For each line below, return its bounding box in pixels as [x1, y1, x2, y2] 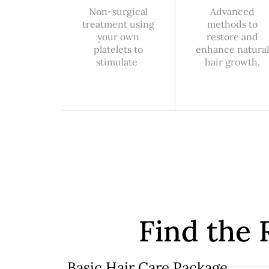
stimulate [96, 56, 140, 68]
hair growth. [204, 56, 260, 68]
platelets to [93, 43, 143, 56]
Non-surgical [88, 5, 148, 18]
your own [97, 31, 139, 43]
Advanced [210, 5, 255, 18]
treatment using [82, 18, 154, 31]
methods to [207, 18, 258, 31]
